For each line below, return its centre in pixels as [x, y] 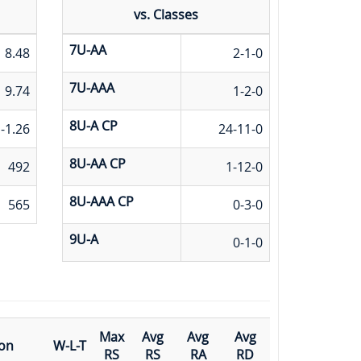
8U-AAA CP [101, 201]
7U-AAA [91, 87]
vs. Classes [166, 14]
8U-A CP [93, 125]
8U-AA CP [97, 163]
